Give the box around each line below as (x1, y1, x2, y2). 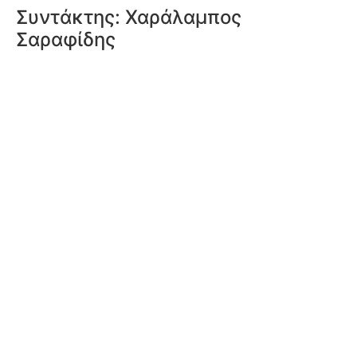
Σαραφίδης (16, 28, 116, 51)
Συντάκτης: (16, 6, 125, 29)
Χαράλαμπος (125, 6, 241, 29)
